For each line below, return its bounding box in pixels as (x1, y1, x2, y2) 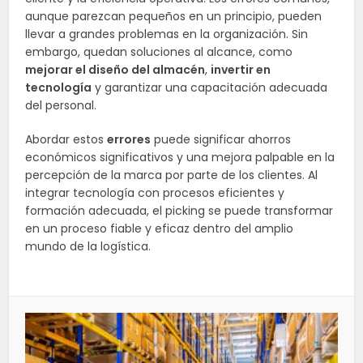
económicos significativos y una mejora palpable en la (25, 149, 335, 166)
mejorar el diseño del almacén (25, 62, 206, 79)
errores (107, 131, 152, 148)
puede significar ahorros (151, 131, 292, 148)
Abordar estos (25, 131, 108, 148)
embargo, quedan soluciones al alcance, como (25, 44, 293, 61)
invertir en (211, 62, 271, 79)
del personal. (25, 97, 97, 114)
